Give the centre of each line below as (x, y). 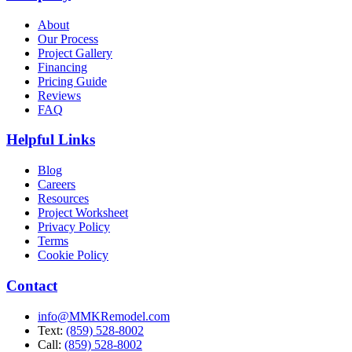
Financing (62, 67)
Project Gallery (75, 53)
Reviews (59, 95)
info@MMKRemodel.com (104, 316)
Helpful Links (51, 140)
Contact (32, 285)
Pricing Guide (72, 81)
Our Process (68, 38)
